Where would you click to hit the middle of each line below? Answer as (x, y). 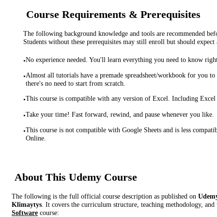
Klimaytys (27, 204)
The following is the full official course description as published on (105, 196)
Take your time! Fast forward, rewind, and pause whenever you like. (120, 114)
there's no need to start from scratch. (76, 84)
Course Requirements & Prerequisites (113, 15)
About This (42, 177)
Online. (36, 138)
